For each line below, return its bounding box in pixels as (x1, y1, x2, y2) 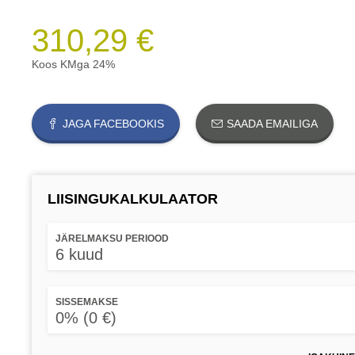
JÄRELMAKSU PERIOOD (55, 233, 169, 244)
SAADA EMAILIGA (227, 117, 318, 130)
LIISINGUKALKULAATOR (48, 191, 218, 207)
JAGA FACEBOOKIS (63, 117, 164, 130)
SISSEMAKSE (55, 296, 118, 307)
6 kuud (55, 246, 103, 263)
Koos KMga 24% (32, 58, 115, 71)
